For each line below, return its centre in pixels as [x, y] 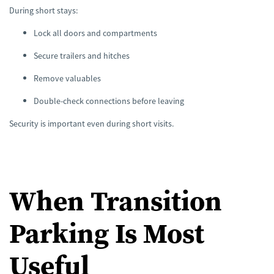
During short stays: [43, 10]
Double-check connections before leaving [109, 101]
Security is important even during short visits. [91, 123]
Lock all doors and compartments [95, 33]
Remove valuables [67, 78]
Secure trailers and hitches [82, 55]
